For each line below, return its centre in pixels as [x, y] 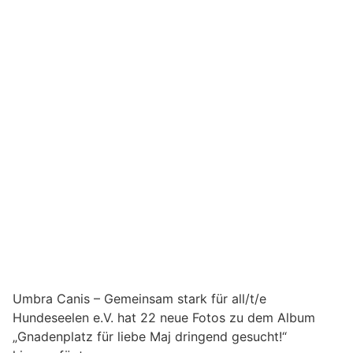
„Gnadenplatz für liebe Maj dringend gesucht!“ [150, 336]
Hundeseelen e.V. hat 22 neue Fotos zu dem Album [164, 317]
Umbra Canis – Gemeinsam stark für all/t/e [139, 298]
